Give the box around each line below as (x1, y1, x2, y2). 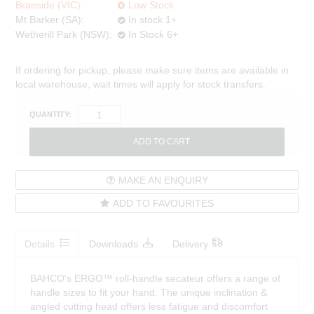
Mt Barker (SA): (15, 14, 85, 26)
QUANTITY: (29, 110, 72, 119)
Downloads (89, 238, 139, 250)
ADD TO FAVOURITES (113, 198, 214, 210)
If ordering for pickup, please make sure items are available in (15, 64, 289, 76)
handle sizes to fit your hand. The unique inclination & (30, 287, 268, 299)
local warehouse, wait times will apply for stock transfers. (15, 78, 266, 90)
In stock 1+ (128, 14, 177, 26)
